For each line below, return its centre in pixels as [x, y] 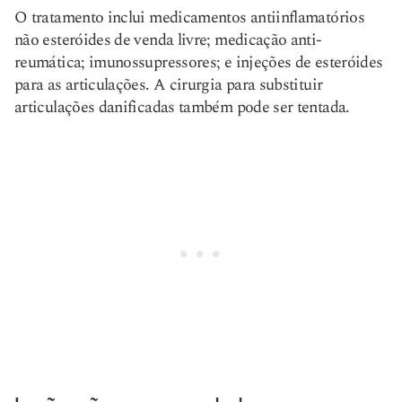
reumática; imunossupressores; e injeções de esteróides [199, 62]
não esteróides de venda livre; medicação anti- [168, 40]
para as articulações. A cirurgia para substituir [169, 85]
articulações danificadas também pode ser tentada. [182, 107]
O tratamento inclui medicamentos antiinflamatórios [189, 17]
